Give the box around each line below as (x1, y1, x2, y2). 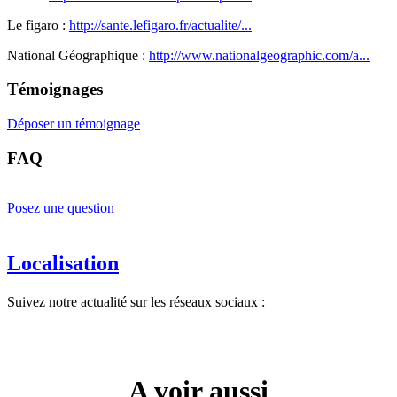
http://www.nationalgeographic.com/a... (149, 47, 370, 63)
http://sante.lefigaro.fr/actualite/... (69, 17, 252, 33)
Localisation (7, 251, 119, 275)
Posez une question (7, 200, 114, 216)
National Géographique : (7, 47, 149, 63)
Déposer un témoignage (7, 116, 140, 131)
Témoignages (7, 80, 103, 99)
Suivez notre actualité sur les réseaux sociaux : (7, 293, 265, 309)
